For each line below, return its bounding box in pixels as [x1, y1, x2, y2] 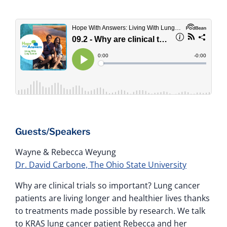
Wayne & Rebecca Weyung [15, 146, 116, 158]
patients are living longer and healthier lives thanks [15, 192, 210, 204]
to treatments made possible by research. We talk [15, 205, 205, 216]
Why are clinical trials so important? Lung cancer [15, 179, 200, 191]
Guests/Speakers [15, 126, 90, 137]
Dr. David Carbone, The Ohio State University [15, 159, 186, 170]
